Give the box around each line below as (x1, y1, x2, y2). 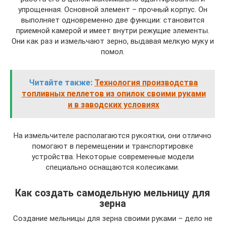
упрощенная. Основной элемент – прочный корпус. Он (18, 5, 207, 15)
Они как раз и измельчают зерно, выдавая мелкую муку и (11, 37, 214, 46)
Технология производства (94, 78, 198, 88)
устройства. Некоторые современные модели (31, 152, 194, 162)
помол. (100, 47, 125, 57)
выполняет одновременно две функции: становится (21, 16, 204, 25)
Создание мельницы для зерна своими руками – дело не (13, 214, 212, 223)
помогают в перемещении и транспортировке (32, 142, 193, 151)
